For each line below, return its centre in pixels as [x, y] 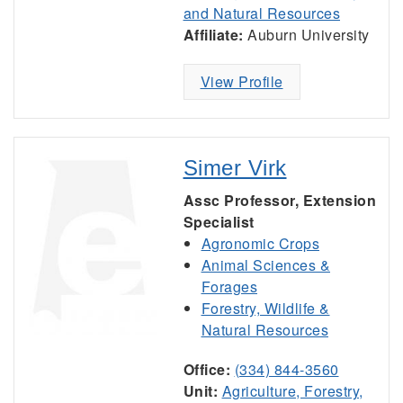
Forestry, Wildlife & [265, 308]
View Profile [242, 81]
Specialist [219, 222]
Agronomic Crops [260, 243]
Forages [229, 287]
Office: [206, 369]
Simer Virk [235, 168]
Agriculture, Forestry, [292, 391]
